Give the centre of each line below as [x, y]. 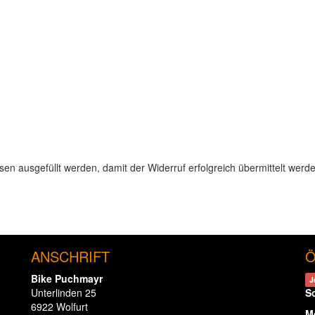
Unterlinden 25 [64, 292]
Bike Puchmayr [67, 278]
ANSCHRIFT [70, 256]
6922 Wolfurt [59, 307]
